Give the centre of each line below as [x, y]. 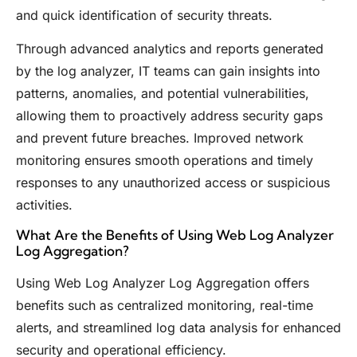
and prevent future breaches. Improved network [160, 137]
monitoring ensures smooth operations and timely [165, 160]
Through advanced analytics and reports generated [170, 48]
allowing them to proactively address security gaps [169, 115]
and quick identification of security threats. [144, 15]
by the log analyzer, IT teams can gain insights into [168, 71]
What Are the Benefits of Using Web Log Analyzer [175, 235]
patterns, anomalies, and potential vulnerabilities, [163, 93]
